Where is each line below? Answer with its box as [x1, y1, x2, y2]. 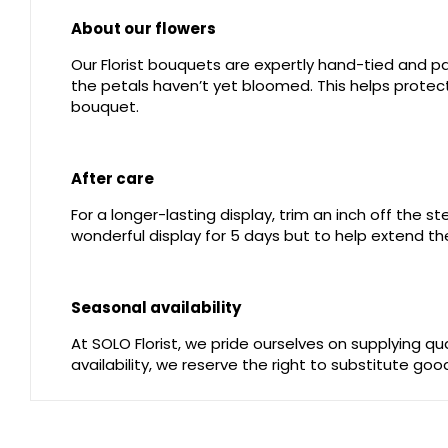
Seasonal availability [71, 296, 241, 318]
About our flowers [71, 17, 216, 39]
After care [71, 167, 154, 189]
